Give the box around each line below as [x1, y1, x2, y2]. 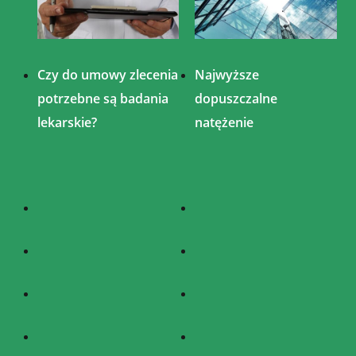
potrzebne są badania [37, 89, 168, 107]
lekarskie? [37, 113, 97, 131]
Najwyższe [195, 65, 260, 83]
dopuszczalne [195, 89, 278, 107]
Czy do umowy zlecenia [37, 65, 178, 83]
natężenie [195, 113, 254, 131]
